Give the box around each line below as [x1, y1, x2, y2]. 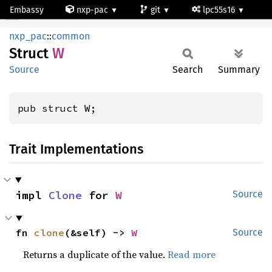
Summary [218, 64, 260, 75]
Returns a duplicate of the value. [23, 248, 168, 261]
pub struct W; [18, 102, 97, 114]
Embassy [10, 5, 44, 15]
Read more [168, 248, 216, 261]
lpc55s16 [203, 5, 237, 15]
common [52, 30, 90, 42]
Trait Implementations [9, 141, 143, 157]
